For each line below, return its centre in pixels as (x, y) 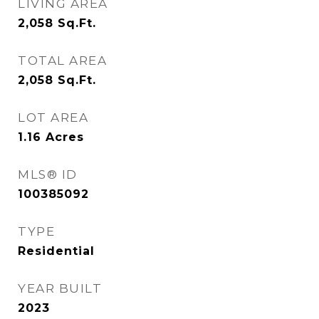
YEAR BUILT (60, 288)
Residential (56, 251)
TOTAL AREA (62, 61)
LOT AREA (53, 117)
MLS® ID (48, 174)
